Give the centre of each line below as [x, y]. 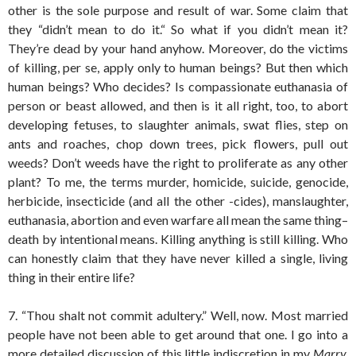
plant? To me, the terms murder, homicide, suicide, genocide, [178, 182]
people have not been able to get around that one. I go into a [178, 334]
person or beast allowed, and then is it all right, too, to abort [178, 105]
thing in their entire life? [72, 277]
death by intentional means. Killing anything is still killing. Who [178, 239]
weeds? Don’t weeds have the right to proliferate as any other [178, 163]
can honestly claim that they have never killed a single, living [178, 258]
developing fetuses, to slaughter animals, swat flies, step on [178, 124]
